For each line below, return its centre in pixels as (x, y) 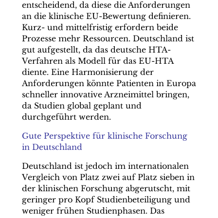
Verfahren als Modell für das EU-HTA (97, 61)
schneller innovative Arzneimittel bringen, (105, 94)
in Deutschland (52, 147)
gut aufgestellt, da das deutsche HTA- (96, 50)
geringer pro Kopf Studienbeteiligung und (106, 200)
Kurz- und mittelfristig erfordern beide (100, 27)
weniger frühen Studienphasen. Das (93, 211)
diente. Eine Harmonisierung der (88, 72)
